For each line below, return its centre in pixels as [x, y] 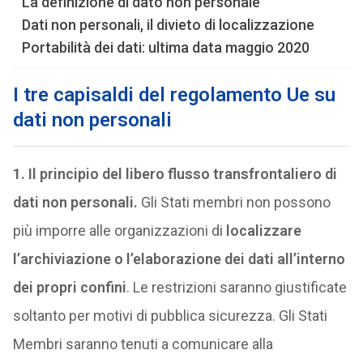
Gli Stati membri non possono [235, 202]
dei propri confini [69, 287]
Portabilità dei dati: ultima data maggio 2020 [165, 47]
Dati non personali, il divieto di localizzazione [168, 25]
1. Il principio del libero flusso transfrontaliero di [175, 174]
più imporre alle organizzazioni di [119, 231]
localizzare [263, 231]
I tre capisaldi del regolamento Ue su [174, 95]
